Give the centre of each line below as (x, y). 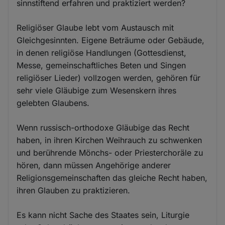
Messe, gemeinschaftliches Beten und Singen (101, 65)
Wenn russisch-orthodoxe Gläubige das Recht (103, 128)
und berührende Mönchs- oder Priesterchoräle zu (110, 153)
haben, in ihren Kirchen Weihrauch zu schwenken (109, 140)
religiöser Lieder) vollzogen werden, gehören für (109, 78)
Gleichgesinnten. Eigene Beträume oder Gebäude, (111, 40)
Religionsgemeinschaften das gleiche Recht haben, (112, 178)
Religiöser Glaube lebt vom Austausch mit (95, 28)
